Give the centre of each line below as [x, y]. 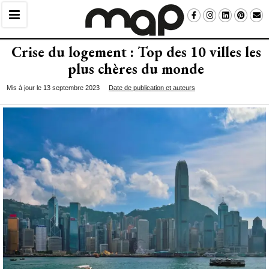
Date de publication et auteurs [152, 88]
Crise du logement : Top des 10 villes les [136, 52]
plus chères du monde [136, 69]
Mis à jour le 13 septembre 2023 [53, 88]
